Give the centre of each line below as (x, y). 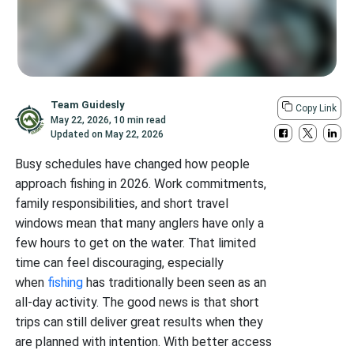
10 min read (140, 120)
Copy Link (316, 108)
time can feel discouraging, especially (120, 263)
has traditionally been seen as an (177, 282)
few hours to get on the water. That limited (136, 243)
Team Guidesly (88, 105)
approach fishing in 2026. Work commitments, (141, 184)
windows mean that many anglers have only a (140, 223)
